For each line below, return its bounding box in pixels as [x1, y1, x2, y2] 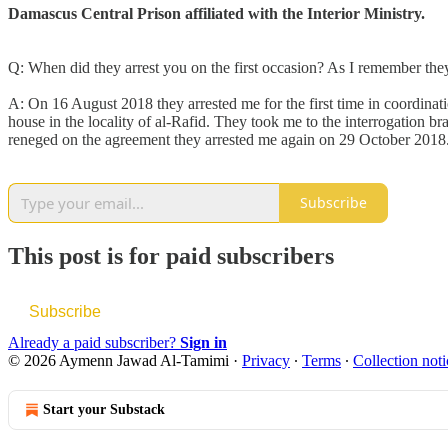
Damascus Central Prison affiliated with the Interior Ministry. [8, 4, 425, 22]
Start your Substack [43, 401, 165, 417]
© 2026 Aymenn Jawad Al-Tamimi [8, 351, 229, 369]
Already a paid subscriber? [8, 333, 180, 351]
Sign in [180, 333, 227, 351]
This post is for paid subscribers [8, 242, 334, 269]
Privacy [242, 351, 290, 369]
